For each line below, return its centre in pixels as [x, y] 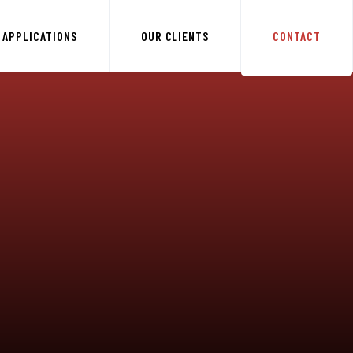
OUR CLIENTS [175, 36]
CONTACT [297, 36]
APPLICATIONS [40, 36]
